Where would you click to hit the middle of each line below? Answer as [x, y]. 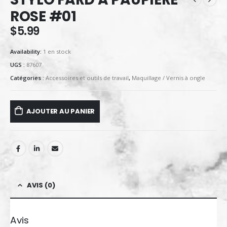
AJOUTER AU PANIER [61, 111]
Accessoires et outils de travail [87, 78]
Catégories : [28, 78]
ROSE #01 [43, 16]
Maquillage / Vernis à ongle [168, 78]
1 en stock [57, 52]
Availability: [27, 52]
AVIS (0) [41, 185]
